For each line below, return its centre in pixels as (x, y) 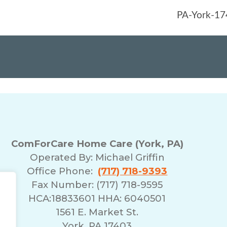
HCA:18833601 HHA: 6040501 (97, 198)
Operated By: (62, 157)
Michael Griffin (130, 157)
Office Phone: (63, 171)
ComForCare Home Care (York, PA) (97, 143)
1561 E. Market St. (97, 212)
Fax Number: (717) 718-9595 (97, 184)
